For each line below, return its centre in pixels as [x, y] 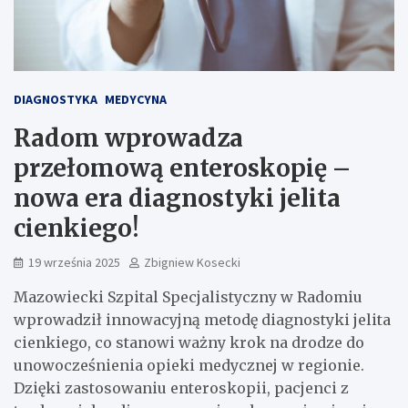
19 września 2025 [74, 262]
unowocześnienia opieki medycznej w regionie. [189, 365]
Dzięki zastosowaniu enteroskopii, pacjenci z [181, 388]
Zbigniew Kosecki [192, 262]
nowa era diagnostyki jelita [177, 198]
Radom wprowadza [128, 138]
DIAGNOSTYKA [56, 99]
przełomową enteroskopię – [182, 168]
